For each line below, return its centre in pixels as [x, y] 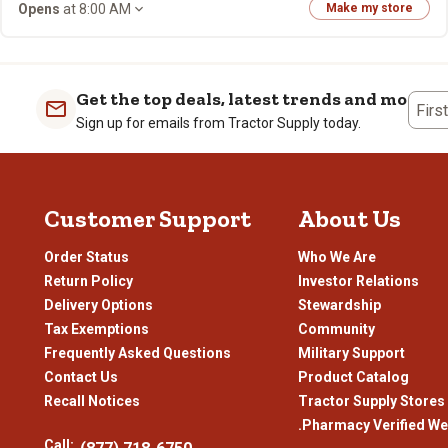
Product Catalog [353, 377]
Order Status [86, 257]
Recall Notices [92, 401]
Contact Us [81, 377]
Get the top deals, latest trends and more [251, 99]
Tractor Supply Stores [371, 401]
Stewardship [339, 305]
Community [336, 329]
